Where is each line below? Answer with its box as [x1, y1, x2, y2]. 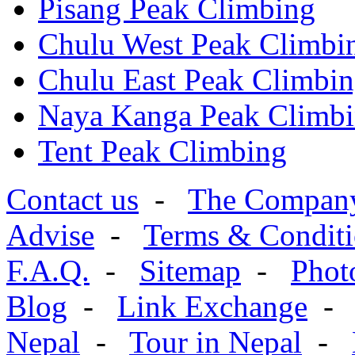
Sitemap [139, 254, 241, 288]
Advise [6, 218, 94, 252]
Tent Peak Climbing [38, 134, 287, 168]
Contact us [6, 182, 139, 216]
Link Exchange [117, 289, 307, 323]
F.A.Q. [6, 254, 90, 288]
